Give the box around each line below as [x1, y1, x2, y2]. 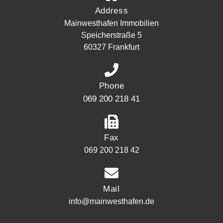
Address [95, 5, 128, 15]
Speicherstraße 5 [81, 30, 142, 39]
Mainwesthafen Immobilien [64, 18, 159, 27]
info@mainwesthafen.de [69, 197, 154, 206]
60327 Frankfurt [84, 42, 139, 51]
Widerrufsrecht [20, 211, 80, 221]
